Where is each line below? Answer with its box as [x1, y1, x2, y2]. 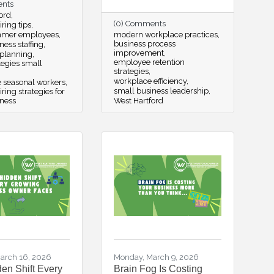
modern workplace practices [113, 30, 218, 39]
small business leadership [113, 86, 209, 95]
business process [113, 39, 176, 48]
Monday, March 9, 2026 [113, 253, 199, 262]
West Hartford [113, 96, 163, 105]
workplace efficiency [113, 76, 187, 86]
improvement [113, 48, 164, 57]
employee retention [113, 57, 185, 67]
